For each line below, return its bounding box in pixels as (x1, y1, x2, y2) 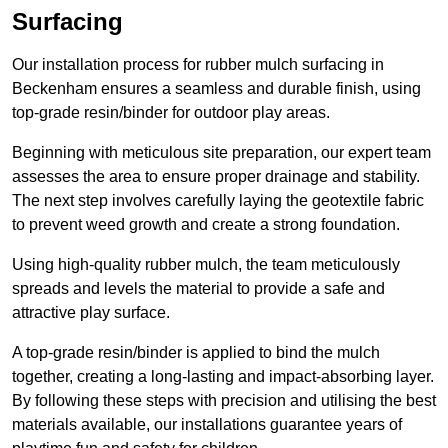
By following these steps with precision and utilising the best (12, 392, 436, 410)
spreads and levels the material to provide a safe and (12, 280, 385, 298)
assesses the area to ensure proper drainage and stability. (12, 168, 420, 186)
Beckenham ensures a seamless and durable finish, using (12, 80, 421, 98)
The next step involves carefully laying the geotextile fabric (12, 192, 424, 210)
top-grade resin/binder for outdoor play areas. (12, 104, 330, 122)
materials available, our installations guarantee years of (12, 416, 402, 434)
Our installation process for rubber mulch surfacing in (12, 56, 384, 74)
